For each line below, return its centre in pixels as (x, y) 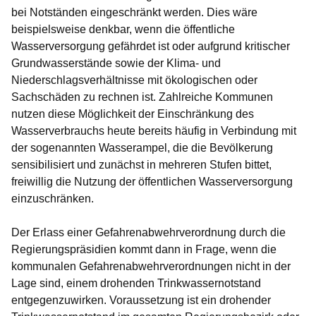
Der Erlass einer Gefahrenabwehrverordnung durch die (148, 233)
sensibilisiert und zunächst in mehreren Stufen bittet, (141, 165)
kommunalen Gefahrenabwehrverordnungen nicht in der (151, 267)
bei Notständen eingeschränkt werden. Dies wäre (134, 13)
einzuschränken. (53, 199)
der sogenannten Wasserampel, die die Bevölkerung (142, 148)
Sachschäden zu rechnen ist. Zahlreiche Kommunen (142, 97)
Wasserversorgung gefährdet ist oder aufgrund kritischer (151, 47)
